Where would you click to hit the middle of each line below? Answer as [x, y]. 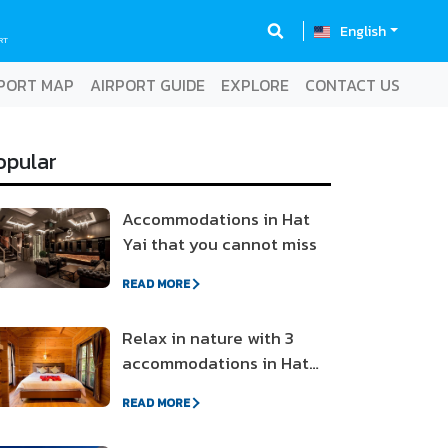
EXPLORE [255, 84]
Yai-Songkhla [175, 388]
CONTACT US [352, 84]
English [363, 31]
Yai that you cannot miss [219, 244]
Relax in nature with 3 [208, 338]
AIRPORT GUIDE [147, 84]
